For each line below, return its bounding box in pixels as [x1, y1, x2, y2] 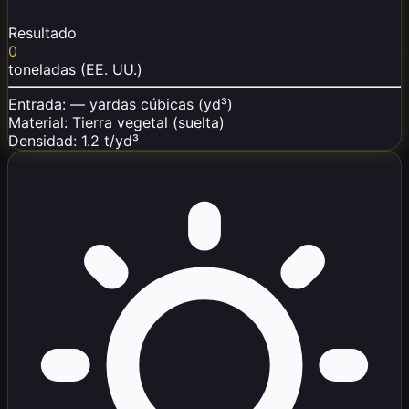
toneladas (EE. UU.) [8, 59, 142, 79]
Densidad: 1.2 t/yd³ [8, 131, 139, 150]
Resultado [8, 23, 77, 42]
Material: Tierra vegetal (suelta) [8, 112, 225, 131]
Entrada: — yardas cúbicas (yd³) [8, 94, 233, 113]
